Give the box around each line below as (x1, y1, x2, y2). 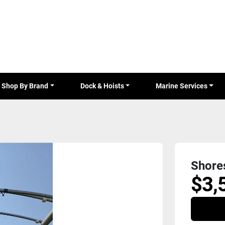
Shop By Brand (6, 82, 49, 90)
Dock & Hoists (84, 82, 124, 90)
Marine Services (161, 82, 207, 90)
